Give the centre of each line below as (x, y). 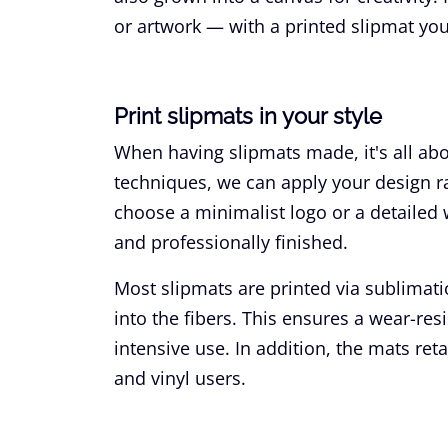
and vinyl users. (180, 377)
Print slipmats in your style (248, 115)
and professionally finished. (231, 241)
